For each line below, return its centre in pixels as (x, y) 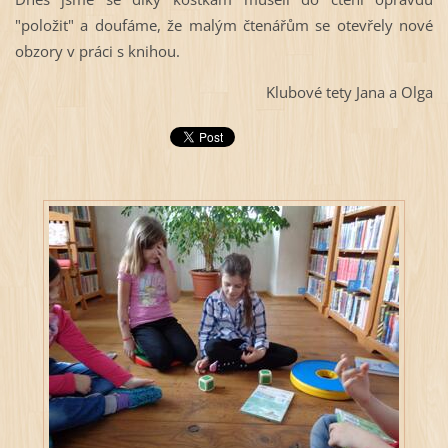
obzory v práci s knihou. (97, 50)
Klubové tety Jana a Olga (350, 91)
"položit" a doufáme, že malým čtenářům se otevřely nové (224, 24)
